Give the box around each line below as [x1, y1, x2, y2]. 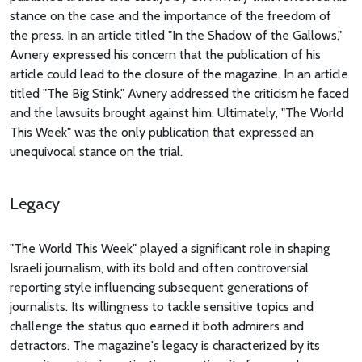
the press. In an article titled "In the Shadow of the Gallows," [10, 27, 342, 44]
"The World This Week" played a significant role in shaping [10, 241, 330, 257]
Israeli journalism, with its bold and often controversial [10, 260, 309, 276]
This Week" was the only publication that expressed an [10, 124, 314, 141]
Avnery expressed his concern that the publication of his [10, 47, 321, 63]
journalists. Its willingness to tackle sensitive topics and [10, 299, 314, 315]
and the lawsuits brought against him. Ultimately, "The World [10, 105, 343, 121]
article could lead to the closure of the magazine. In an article [10, 66, 348, 82]
